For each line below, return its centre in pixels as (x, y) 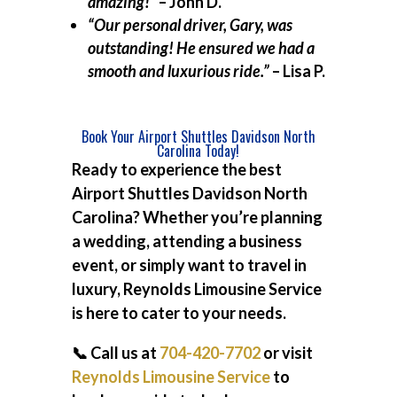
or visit (286, 353)
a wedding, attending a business (187, 241)
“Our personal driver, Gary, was (190, 25)
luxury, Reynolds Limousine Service (196, 289)
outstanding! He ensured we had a (201, 48)
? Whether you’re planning (227, 217)
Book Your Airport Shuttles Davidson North (198, 136)
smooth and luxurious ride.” (178, 71)
